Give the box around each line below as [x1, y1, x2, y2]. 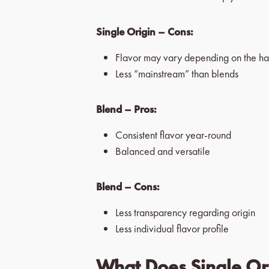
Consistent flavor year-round [115, 128, 231, 142]
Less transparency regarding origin [115, 205, 255, 219]
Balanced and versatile [115, 144, 210, 158]
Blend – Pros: [96, 102, 157, 116]
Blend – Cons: [96, 180, 160, 193]
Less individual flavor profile [115, 222, 229, 235]
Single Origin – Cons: [96, 25, 193, 38]
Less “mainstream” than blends [115, 67, 238, 80]
